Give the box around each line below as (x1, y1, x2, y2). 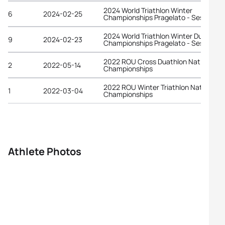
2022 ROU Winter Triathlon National (103, 82, 217, 92)
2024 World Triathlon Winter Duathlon (103, 31, 223, 41)
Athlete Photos (8, 145, 81, 158)
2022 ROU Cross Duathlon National (103, 56, 215, 66)
